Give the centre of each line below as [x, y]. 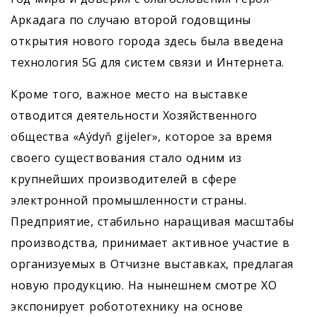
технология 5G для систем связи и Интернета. [148, 63]
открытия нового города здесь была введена [147, 41]
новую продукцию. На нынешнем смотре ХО [144, 286]
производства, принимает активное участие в [150, 243]
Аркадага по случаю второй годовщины [131, 20]
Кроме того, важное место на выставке [129, 94]
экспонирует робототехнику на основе [127, 307]
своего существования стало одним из [126, 158]
